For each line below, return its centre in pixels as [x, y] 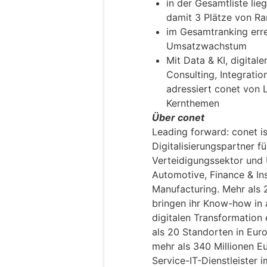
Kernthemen [193, 103]
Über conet [178, 118]
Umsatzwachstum [207, 46]
